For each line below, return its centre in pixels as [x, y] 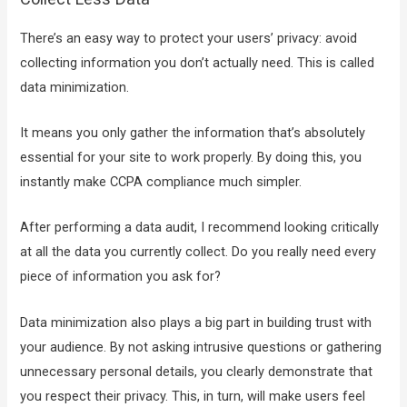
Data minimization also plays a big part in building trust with [196, 322]
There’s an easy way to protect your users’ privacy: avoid [189, 38]
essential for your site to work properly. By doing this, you [191, 158]
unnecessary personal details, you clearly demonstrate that [197, 371]
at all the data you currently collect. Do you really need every [199, 252]
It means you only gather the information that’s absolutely [193, 133]
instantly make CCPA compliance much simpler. [163, 182]
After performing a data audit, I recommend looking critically [200, 228]
